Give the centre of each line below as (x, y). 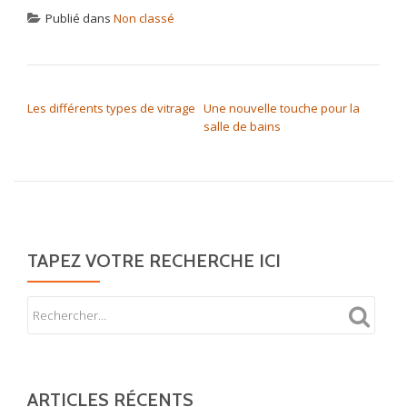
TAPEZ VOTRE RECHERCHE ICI (154, 261)
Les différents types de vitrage (111, 108)
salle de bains (242, 126)
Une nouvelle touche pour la (282, 108)
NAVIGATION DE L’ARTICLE (129, 89)
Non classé (144, 18)
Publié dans (79, 18)
